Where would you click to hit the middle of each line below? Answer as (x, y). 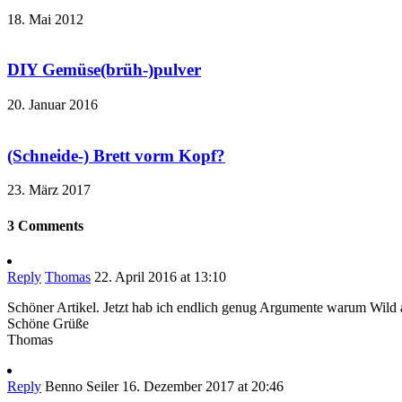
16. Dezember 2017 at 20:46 (203, 386)
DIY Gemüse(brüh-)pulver (104, 70)
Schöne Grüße (48, 323)
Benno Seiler (82, 386)
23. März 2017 (49, 190)
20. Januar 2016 (52, 105)
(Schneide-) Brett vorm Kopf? (116, 155)
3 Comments (45, 225)
